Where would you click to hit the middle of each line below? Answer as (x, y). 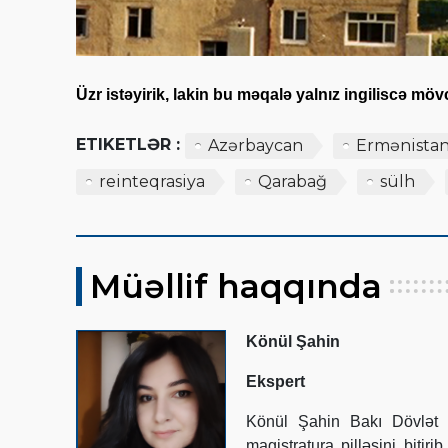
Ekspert (275, 381)
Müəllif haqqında (236, 285)
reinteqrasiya (152, 181)
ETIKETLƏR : (128, 144)
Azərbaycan (255, 145)
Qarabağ (292, 181)
